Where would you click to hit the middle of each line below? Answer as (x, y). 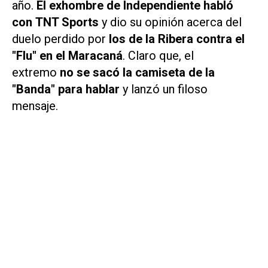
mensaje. (35, 106)
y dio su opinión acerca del (172, 22)
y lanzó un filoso (164, 89)
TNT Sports (67, 22)
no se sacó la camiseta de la (137, 73)
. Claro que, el (158, 56)
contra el (220, 39)
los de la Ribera (150, 39)
